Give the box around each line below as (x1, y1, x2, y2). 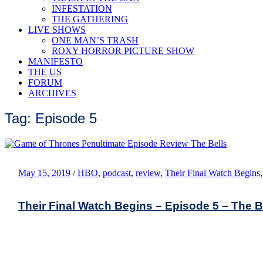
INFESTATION (52, 4, 112, 14)
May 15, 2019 (18, 167, 70, 178)
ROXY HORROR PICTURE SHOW (52, 46, 194, 56)
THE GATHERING (52, 14, 128, 24)
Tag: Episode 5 (5, 110, 97, 126)
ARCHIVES (28, 88, 76, 98)
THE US (28, 67, 62, 77)
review (136, 167, 160, 178)
